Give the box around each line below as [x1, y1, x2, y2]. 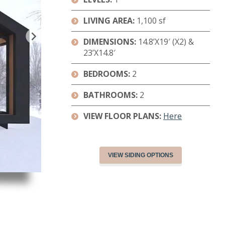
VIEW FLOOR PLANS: [83, 110, 161, 122]
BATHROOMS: [83, 89, 140, 100]
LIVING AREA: [83, 15, 137, 26]
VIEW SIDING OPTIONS [108, 152, 173, 159]
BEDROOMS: [83, 68, 132, 79]
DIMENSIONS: [83, 36, 138, 47]
